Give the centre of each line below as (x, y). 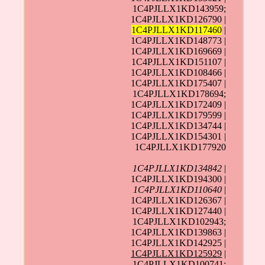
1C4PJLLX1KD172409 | (179, 104)
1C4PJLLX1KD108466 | (179, 72)
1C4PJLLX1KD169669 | (179, 51)
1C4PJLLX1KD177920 (181, 147)
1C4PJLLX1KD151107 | (179, 62)
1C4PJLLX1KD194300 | (179, 179)
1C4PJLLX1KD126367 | (179, 200)
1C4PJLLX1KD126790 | (179, 19)
